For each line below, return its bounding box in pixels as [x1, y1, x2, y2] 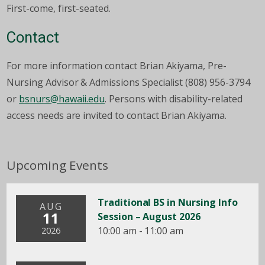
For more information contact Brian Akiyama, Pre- [7, 59, 227, 73]
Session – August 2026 [97, 210, 201, 224]
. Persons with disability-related [105, 92, 243, 106]
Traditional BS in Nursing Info [97, 196, 238, 209]
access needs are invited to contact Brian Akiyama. [7, 109, 227, 122]
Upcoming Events [7, 157, 108, 174]
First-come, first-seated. [7, 2, 111, 15]
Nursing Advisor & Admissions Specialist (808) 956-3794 [7, 76, 250, 89]
